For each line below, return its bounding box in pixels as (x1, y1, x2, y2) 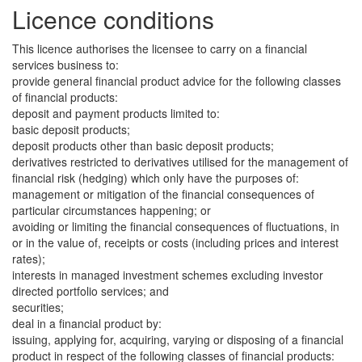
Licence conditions (12, 2, 214, 36)
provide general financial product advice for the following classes (12, 73, 341, 89)
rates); (12, 250, 45, 267)
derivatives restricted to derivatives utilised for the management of (12, 154, 348, 170)
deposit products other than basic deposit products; (12, 137, 274, 154)
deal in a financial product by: (12, 315, 162, 331)
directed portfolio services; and (12, 283, 169, 299)
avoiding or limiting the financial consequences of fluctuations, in (12, 218, 339, 234)
